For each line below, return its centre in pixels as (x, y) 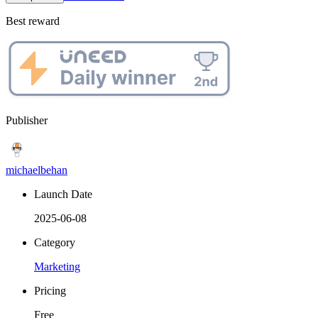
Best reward (33, 21)
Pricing (50, 290)
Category (55, 242)
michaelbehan (37, 170)
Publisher (27, 120)
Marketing (57, 266)
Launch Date (63, 194)
